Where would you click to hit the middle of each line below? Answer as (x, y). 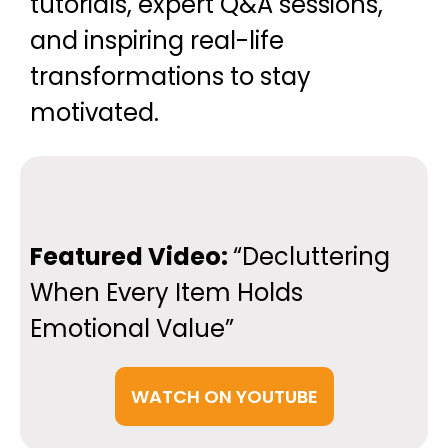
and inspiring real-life (157, 40)
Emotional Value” (132, 328)
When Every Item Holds (166, 292)
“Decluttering (311, 256)
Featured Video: (131, 256)
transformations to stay (170, 76)
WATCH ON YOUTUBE (224, 396)
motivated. (94, 112)
